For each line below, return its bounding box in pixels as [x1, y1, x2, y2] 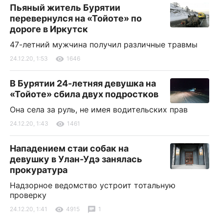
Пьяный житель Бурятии [10, 2, 120, 13]
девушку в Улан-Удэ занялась [10, 154, 142, 165]
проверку [10, 190, 46, 200]
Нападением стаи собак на [10, 143, 129, 154]
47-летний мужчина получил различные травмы [10, 40, 197, 50]
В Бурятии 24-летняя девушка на [10, 78, 156, 89]
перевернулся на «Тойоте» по [10, 13, 142, 24]
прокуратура [10, 165, 67, 175]
